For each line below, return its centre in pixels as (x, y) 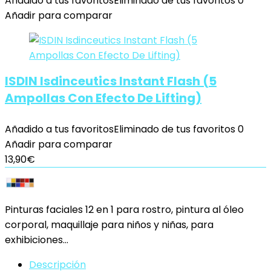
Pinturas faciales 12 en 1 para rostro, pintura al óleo (124, 210)
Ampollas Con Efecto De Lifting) (103, 98)
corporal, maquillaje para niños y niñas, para (109, 225)
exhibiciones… (37, 240)
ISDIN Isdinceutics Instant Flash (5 (111, 81)
